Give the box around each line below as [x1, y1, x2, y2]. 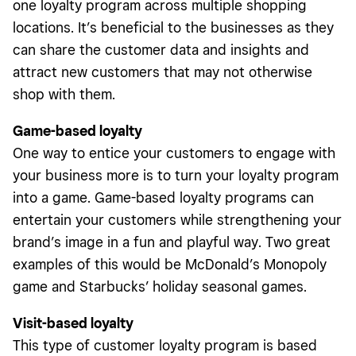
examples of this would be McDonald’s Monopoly [13, 256, 327, 273]
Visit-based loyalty [13, 315, 133, 332]
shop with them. [13, 86, 115, 103]
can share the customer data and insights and [13, 41, 309, 59]
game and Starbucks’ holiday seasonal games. [13, 278, 307, 296]
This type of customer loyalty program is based [13, 337, 317, 354]
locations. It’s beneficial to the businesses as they [13, 19, 334, 37]
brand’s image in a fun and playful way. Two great [13, 234, 331, 251]
